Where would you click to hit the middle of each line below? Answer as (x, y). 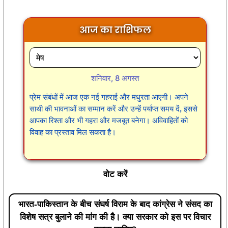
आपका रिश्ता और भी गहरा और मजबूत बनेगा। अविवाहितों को (109, 120)
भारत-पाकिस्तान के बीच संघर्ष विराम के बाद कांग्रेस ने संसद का (115, 205)
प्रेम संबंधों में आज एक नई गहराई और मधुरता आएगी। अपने (109, 97)
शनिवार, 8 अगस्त (115, 78)
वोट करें (115, 174)
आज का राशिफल (115, 30)
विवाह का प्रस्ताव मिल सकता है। (73, 132)
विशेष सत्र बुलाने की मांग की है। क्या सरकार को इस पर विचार (115, 217)
